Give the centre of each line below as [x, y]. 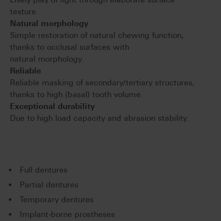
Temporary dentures [57, 199]
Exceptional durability [52, 106]
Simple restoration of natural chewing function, [97, 35]
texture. [24, 11]
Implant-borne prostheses [67, 214]
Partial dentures [49, 184]
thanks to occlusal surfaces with [70, 47]
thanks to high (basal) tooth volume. [76, 94]
